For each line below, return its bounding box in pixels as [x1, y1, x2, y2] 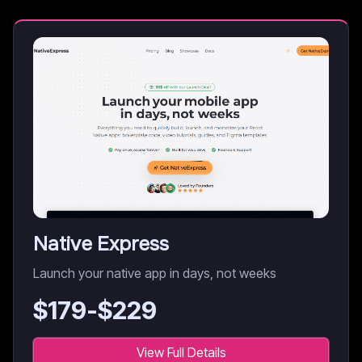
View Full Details [136, 344, 226, 360]
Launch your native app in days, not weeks [33, 265, 276, 281]
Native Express [33, 232, 169, 256]
